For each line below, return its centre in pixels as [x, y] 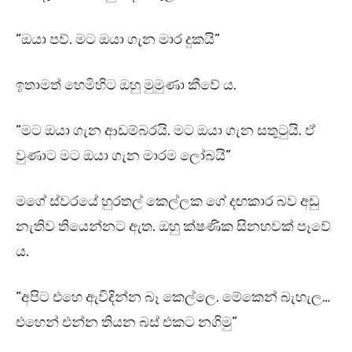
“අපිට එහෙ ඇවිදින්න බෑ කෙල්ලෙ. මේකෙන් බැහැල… [173, 297]
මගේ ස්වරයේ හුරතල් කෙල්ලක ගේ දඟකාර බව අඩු [167, 202]
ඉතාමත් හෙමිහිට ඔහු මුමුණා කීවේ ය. [126, 85]
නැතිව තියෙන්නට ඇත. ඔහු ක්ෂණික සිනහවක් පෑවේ [173, 227]
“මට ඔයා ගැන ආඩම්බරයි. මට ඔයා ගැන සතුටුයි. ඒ [165, 131]
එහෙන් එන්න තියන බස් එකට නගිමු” [126, 323]
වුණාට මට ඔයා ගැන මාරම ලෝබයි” [123, 156]
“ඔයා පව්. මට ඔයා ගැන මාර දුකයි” [118, 40]
